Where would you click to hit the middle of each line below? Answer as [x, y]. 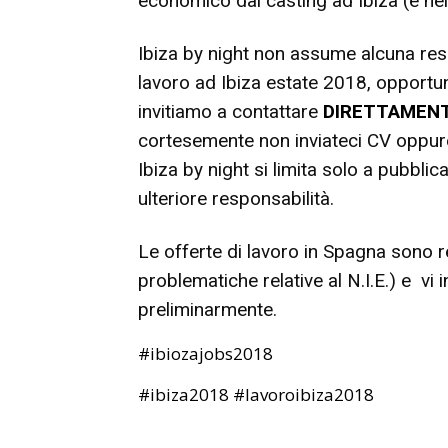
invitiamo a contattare [230, 111]
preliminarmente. [207, 309]
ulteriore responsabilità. [236, 198]
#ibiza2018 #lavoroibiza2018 [256, 394]
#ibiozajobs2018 [205, 353]
